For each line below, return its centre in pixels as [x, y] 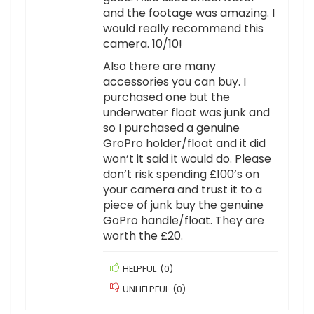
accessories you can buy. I [175, 82]
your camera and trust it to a [183, 190]
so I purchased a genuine [171, 128]
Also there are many [159, 67]
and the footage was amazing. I [189, 13]
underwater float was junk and [186, 113]
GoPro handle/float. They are [184, 221]
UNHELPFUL [146, 289]
